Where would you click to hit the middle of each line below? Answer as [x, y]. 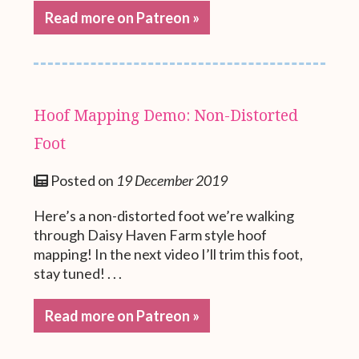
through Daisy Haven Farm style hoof [151, 235]
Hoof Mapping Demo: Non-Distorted [166, 115]
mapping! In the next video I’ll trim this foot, [169, 254]
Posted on [83, 181]
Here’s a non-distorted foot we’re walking [164, 216]
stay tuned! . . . [78, 274]
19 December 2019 [172, 181]
